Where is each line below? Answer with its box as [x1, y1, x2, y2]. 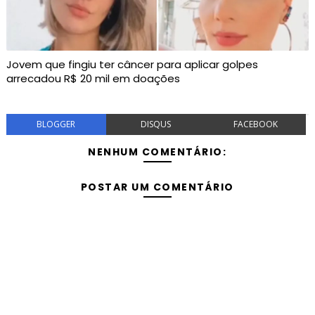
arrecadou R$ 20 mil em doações [6, 71, 180, 86]
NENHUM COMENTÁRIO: [88, 145, 227, 160]
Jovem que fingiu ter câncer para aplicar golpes [6, 57, 258, 72]
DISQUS [141, 118, 172, 131]
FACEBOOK [233, 118, 278, 131]
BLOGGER [37, 118, 76, 131]
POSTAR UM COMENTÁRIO [80, 180, 234, 195]
